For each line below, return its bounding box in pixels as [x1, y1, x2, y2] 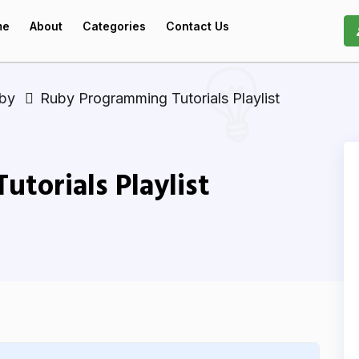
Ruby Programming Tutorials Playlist [40, 90, 280, 107]
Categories [83, 19, 146, 33]
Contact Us [166, 19, 229, 33]
